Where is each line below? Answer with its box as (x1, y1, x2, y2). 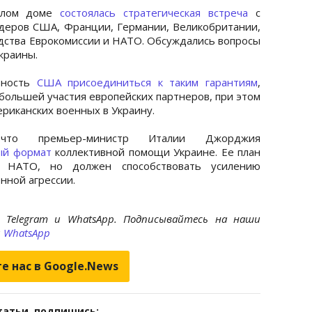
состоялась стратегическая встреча (60, 5, 249, 19)
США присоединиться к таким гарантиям (36, 75, 258, 89)
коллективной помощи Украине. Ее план (51, 144, 260, 159)
